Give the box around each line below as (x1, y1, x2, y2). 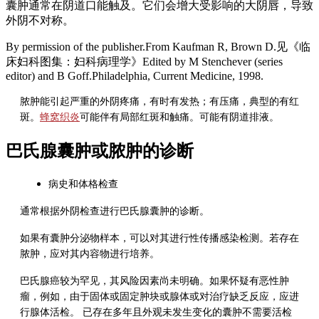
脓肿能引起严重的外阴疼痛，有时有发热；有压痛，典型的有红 (20, 96, 299, 108)
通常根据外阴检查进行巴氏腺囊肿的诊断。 (20, 206, 209, 217)
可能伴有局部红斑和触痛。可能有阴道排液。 (80, 112, 279, 123)
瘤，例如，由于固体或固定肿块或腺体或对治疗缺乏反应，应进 (20, 291, 299, 303)
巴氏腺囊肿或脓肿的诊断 (6, 142, 194, 161)
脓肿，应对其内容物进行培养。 (20, 249, 159, 260)
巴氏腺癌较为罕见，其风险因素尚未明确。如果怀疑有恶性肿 (20, 276, 289, 287)
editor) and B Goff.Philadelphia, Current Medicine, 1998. (6, 70, 263, 83)
